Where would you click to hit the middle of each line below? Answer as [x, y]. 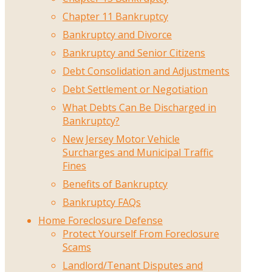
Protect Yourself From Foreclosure [141, 234]
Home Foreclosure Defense [100, 221]
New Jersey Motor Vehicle [121, 139]
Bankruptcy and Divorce [117, 35]
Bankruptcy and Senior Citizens [134, 53]
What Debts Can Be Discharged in [139, 108]
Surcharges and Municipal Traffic [138, 153]
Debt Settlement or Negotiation [135, 90]
